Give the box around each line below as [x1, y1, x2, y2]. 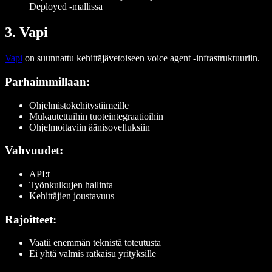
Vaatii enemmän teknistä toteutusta [29, 237, 161, 248]
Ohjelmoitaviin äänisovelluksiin [29, 121, 150, 132]
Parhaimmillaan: [5, 75, 90, 88]
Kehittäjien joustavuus [29, 190, 114, 201]
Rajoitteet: [5, 212, 56, 226]
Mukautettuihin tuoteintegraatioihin [29, 110, 163, 121]
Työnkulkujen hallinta [29, 179, 113, 190]
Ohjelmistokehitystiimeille [29, 100, 129, 110]
